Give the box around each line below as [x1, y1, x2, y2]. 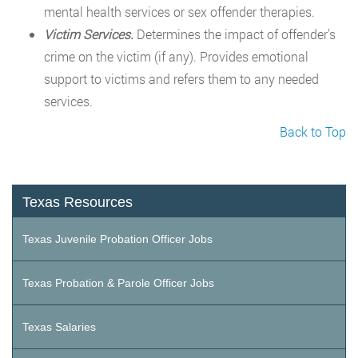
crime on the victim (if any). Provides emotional [44, 48, 308, 66]
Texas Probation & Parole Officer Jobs [22, 276, 214, 290]
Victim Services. [44, 26, 133, 43]
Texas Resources [22, 194, 133, 211]
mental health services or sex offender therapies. [44, 3, 315, 21]
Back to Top [280, 123, 346, 141]
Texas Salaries [22, 320, 96, 334]
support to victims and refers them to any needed [44, 70, 319, 88]
